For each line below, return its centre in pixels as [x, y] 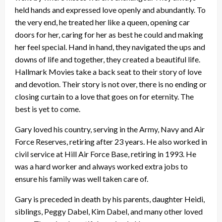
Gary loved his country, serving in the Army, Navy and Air [110, 129]
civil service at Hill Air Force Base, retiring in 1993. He [106, 154]
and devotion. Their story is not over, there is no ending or [111, 84]
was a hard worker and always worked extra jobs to [101, 166]
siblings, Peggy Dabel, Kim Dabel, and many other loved [109, 212]
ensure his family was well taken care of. [82, 179]
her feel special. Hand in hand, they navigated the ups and [110, 47]
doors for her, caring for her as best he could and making [109, 35]
